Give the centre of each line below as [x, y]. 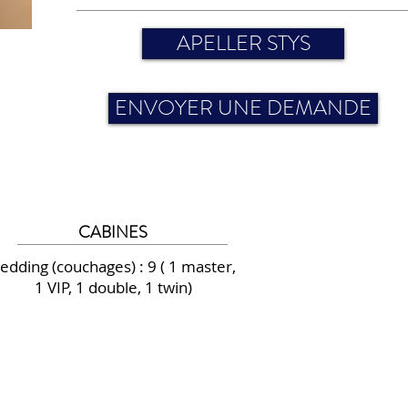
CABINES [113, 232]
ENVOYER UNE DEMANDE [243, 108]
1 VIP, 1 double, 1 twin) [113, 287]
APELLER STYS [243, 43]
